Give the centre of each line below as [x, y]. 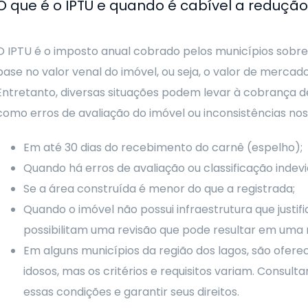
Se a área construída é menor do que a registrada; [159, 189]
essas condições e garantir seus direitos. [131, 292]
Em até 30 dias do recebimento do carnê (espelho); [163, 147]
